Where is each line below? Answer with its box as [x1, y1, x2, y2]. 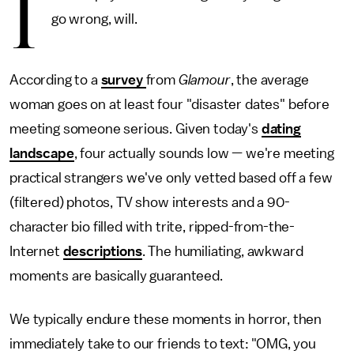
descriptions [62, 244, 142, 258]
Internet [9, 244, 63, 258]
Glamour [178, 73, 231, 87]
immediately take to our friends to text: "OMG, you [9, 337, 316, 351]
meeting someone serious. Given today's [9, 122, 262, 136]
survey [100, 73, 146, 87]
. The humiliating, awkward [141, 244, 303, 258]
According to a [9, 73, 101, 87]
